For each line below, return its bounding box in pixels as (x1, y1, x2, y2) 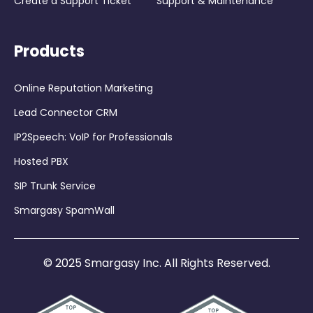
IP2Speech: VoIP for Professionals (14, 129, 173, 144)
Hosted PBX (14, 154, 68, 168)
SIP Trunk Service (14, 178, 96, 193)
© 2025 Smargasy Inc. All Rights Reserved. (43, 254, 270, 271)
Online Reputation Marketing (14, 80, 153, 95)
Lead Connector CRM (14, 105, 117, 119)
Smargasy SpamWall (14, 203, 115, 217)
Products (14, 40, 85, 62)
